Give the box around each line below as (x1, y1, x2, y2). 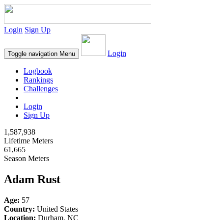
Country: (4, 204, 35, 213)
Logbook (24, 67, 52, 75)
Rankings (24, 76, 53, 84)
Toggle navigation (8, 50, 57, 57)
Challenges (24, 84, 58, 93)
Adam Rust (4, 172, 60, 186)
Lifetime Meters (4, 137, 53, 145)
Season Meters (4, 154, 49, 163)
